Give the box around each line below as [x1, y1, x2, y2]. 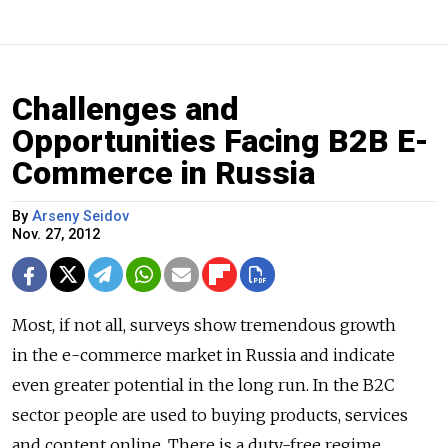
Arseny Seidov [32, 207, 129, 225]
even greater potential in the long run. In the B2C [12, 374, 395, 395]
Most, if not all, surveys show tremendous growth [12, 314, 396, 335]
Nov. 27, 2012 [12, 225, 100, 243]
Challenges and [12, 89, 239, 128]
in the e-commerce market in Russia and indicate [12, 344, 395, 365]
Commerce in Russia [12, 153, 315, 192]
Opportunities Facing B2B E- [12, 121, 429, 160]
